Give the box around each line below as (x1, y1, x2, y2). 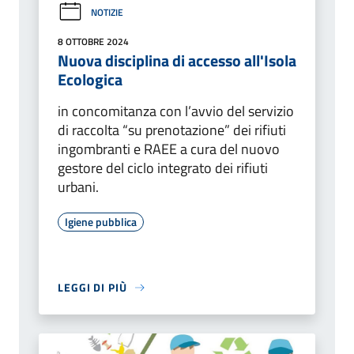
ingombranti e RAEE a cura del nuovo (58, 138, 280, 160)
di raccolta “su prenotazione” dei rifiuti (58, 119, 286, 141)
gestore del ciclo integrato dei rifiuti (58, 157, 268, 179)
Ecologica (58, 67, 122, 92)
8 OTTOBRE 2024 (58, 34, 129, 50)
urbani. (58, 176, 99, 198)
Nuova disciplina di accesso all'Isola (58, 48, 296, 73)
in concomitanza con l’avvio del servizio (58, 100, 294, 122)
